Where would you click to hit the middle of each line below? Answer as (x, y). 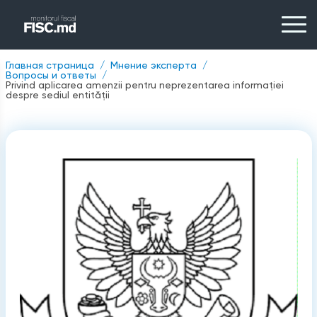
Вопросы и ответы (51, 75)
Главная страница (50, 65)
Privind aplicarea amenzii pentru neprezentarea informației (144, 85)
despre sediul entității (57, 95)
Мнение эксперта (153, 65)
